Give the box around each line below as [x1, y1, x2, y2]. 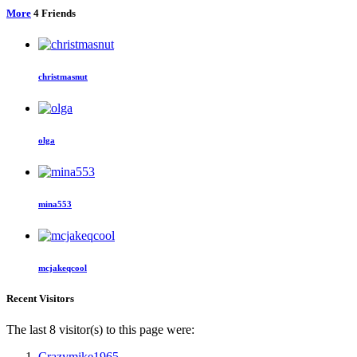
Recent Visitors [6, 292, 74, 305]
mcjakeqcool [38, 263, 87, 273]
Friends [39, 7, 76, 20]
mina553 [38, 199, 72, 210]
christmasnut [38, 72, 88, 82]
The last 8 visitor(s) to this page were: [6, 323, 194, 337]
